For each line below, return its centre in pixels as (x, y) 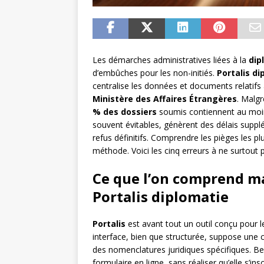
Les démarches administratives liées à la (171, 60)
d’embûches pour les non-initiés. (155, 73)
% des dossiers (125, 112)
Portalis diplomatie (161, 197)
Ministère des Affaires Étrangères (165, 99)
